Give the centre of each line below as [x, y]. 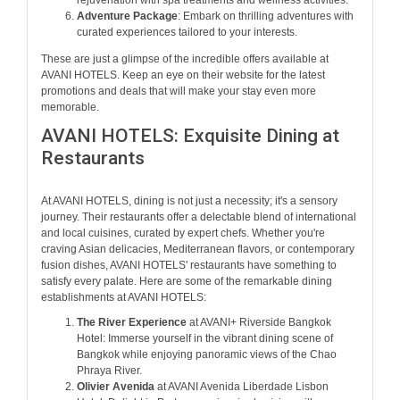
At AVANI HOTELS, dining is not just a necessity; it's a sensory [189, 201]
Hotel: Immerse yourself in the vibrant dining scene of [205, 339]
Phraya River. [109, 371]
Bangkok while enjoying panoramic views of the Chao [207, 355]
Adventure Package [127, 17]
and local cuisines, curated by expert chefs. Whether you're [183, 233]
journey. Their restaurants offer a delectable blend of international [199, 217]
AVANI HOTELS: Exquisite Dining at [190, 135]
